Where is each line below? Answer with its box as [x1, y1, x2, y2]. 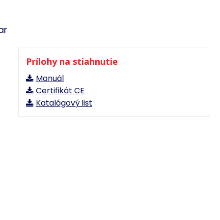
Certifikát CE [35, 85, 84, 96]
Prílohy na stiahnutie [26, 55, 118, 67]
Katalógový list [35, 97, 92, 109]
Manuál [35, 73, 64, 84]
